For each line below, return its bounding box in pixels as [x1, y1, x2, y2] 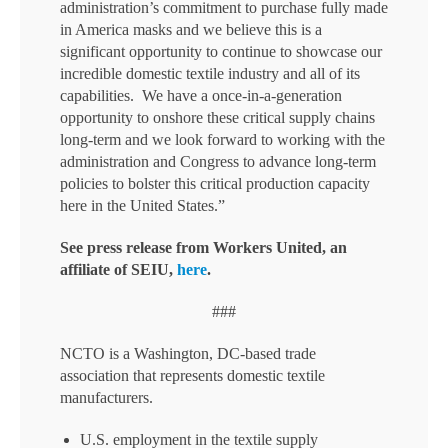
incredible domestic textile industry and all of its [60, 65, 360, 82]
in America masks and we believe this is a [60, 21, 322, 38]
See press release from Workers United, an [60, 239, 347, 256]
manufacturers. [60, 389, 153, 406]
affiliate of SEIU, [60, 261, 177, 278]
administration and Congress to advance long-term [60, 153, 376, 170]
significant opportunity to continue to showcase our [60, 43, 382, 60]
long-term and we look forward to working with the [60, 131, 385, 148]
